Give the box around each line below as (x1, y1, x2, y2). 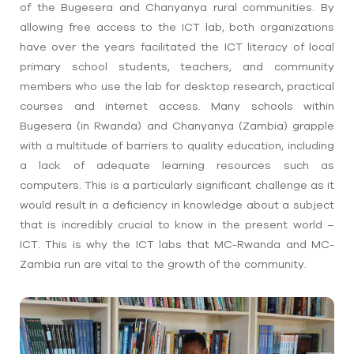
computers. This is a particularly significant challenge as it (20, 179, 334, 192)
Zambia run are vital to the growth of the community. (20, 258, 307, 271)
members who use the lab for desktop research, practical (20, 80, 334, 93)
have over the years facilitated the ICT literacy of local (20, 40, 334, 54)
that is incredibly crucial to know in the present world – (20, 218, 334, 232)
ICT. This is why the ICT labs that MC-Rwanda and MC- (20, 238, 334, 251)
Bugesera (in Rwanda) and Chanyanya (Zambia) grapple (20, 119, 334, 133)
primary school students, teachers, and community (20, 60, 334, 73)
